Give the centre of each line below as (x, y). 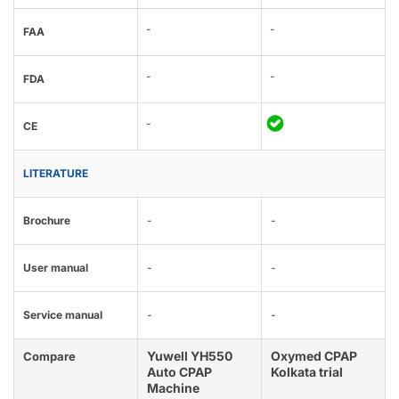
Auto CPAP (179, 372)
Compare (49, 357)
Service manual (63, 315)
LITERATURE (56, 174)
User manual (56, 268)
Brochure (47, 221)
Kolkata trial (307, 372)
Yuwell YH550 (190, 356)
